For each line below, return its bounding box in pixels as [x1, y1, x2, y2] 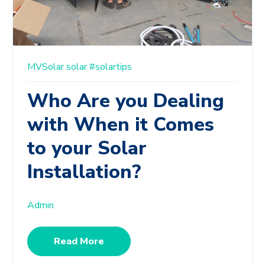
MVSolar [27, 60, 64, 73]
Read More [54, 234, 104, 248]
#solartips [89, 60, 132, 73]
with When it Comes [27, 111, 214, 137]
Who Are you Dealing [27, 88, 224, 114]
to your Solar [27, 135, 147, 161]
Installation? [27, 159, 141, 185]
